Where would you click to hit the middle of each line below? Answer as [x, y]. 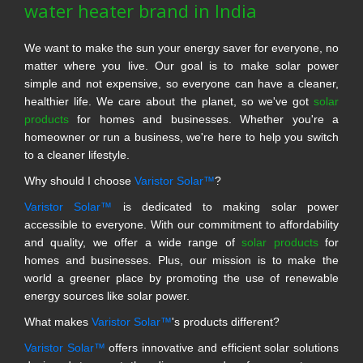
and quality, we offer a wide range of [133, 242]
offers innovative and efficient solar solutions [222, 347]
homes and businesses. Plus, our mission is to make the [181, 260]
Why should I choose [79, 180]
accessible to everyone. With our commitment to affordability [181, 224]
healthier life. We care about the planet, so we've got [169, 101]
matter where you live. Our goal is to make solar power [181, 65]
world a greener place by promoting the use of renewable [181, 278]
